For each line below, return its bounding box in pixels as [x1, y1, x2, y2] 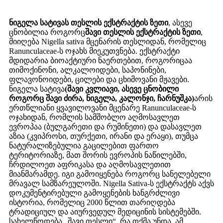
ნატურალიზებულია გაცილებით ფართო [9, 141, 159, 150]
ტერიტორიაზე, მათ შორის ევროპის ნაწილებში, [9, 151, 187, 160]
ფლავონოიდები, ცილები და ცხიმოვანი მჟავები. [9, 75, 189, 84]
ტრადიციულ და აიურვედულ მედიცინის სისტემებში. [9, 208, 201, 217]
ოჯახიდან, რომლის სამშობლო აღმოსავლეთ [9, 113, 180, 122]
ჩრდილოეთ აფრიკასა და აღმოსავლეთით [9, 160, 171, 169]
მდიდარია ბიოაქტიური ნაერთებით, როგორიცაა [9, 56, 192, 65]
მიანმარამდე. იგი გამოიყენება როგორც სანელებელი [9, 170, 211, 179]
